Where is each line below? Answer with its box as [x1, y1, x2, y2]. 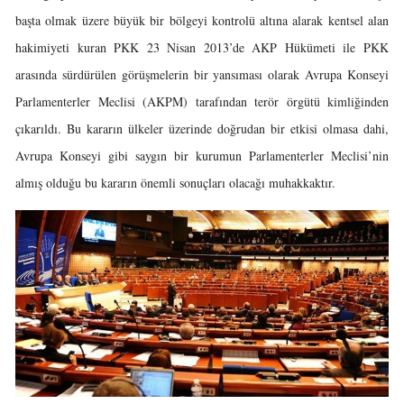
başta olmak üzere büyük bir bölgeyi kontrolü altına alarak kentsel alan [15, 12, 389, 29]
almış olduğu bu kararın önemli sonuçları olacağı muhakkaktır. [15, 174, 335, 191]
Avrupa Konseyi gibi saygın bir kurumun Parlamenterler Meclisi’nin [15, 147, 389, 164]
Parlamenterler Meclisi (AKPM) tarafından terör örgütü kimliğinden [15, 93, 389, 110]
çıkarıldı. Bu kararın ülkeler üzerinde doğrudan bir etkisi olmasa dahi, [15, 120, 389, 137]
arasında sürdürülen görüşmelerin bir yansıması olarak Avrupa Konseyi [15, 66, 389, 83]
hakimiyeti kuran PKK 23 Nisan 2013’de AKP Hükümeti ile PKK [15, 39, 389, 56]
